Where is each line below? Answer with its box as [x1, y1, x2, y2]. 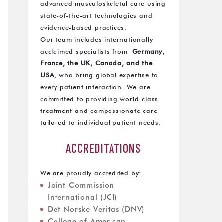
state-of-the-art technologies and [40, 13, 153, 19]
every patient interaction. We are [40, 84, 151, 91]
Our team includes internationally [40, 37, 153, 43]
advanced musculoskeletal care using [40, 1, 166, 7]
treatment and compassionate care [40, 108, 158, 114]
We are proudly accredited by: [40, 170, 142, 177]
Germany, [132, 49, 165, 55]
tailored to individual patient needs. [40, 120, 161, 126]
